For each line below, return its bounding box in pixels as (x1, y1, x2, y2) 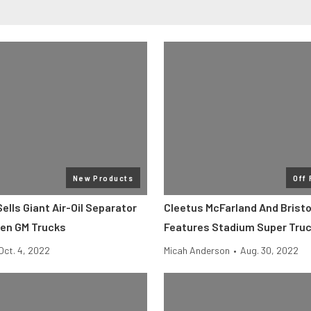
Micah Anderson (164, 244, 230, 256)
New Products (72, 173, 133, 183)
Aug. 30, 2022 (240, 244, 299, 256)
